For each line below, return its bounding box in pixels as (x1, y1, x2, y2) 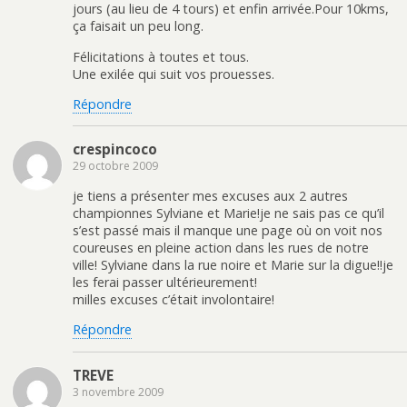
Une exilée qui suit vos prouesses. (73, 65, 274, 83)
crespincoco (73, 140, 157, 159)
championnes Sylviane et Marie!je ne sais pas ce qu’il (73, 203, 384, 222)
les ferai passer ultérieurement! (73, 273, 257, 291)
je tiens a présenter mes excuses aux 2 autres (73, 186, 348, 204)
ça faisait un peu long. (73, 17, 203, 35)
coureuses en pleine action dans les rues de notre (73, 238, 369, 256)
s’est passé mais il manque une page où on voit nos (73, 221, 382, 239)
